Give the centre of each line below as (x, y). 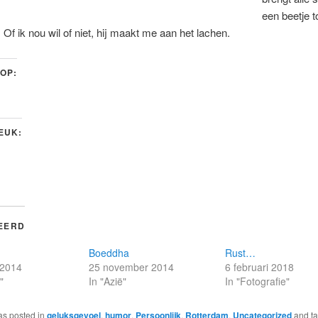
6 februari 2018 (260, 267)
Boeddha (109, 253)
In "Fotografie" (258, 281)
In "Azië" (107, 281)
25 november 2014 (131, 267)
